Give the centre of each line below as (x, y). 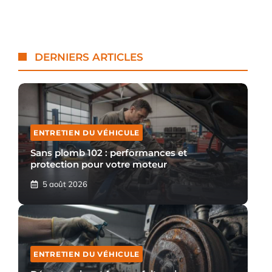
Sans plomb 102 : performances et (109, 152)
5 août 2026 (65, 184)
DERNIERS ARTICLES (89, 57)
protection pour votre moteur (99, 164)
